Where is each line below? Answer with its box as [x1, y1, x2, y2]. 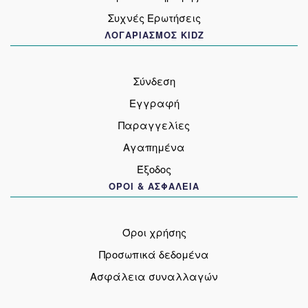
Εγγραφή [129, 95, 179, 110]
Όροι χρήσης [122, 225, 186, 240]
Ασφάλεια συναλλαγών [90, 269, 218, 284]
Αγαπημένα [123, 139, 185, 154]
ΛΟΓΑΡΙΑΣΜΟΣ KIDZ [104, 27, 204, 41]
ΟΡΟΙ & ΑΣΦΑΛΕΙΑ [109, 179, 199, 192]
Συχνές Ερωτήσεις [107, 10, 201, 25]
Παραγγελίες [118, 117, 190, 132]
